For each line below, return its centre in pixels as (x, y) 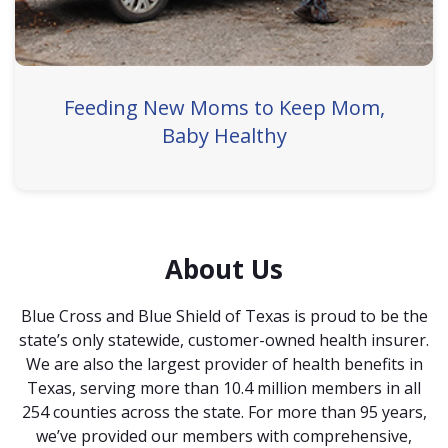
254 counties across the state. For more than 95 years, (224, 412)
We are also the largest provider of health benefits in (224, 364)
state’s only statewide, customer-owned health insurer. (224, 340)
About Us (224, 268)
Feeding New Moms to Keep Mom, (224, 107)
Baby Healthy (224, 135)
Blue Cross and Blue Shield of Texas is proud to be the (224, 316)
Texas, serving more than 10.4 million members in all (224, 388)
